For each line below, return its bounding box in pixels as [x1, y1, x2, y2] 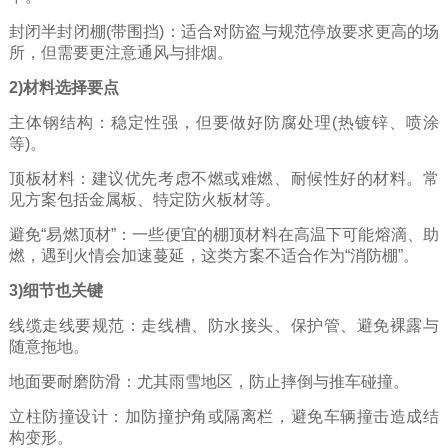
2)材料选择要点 [8, 78, 119, 96]
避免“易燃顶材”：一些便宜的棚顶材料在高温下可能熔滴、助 [8, 225, 440, 243]
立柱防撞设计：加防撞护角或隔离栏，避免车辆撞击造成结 [8, 407, 440, 425]
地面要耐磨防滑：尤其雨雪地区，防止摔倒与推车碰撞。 [8, 372, 409, 390]
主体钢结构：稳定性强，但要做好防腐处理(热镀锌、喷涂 [8, 113, 440, 131]
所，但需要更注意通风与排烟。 [8, 43, 233, 61]
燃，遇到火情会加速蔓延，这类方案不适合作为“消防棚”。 [8, 246, 419, 264]
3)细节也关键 [8, 281, 103, 299]
